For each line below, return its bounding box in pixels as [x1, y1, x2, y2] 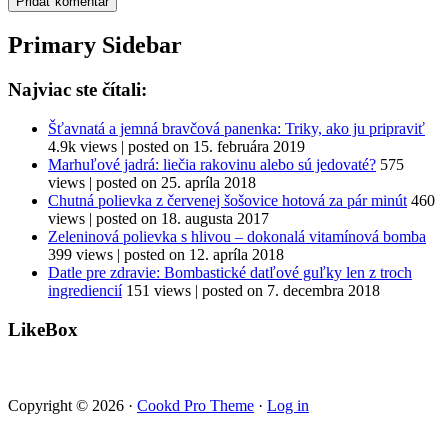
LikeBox [8, 318, 78, 340]
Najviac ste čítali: [8, 79, 147, 101]
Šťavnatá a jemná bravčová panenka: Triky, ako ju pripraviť [48, 119, 425, 137]
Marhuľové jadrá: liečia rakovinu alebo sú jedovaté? [48, 155, 376, 173]
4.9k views [48, 137, 117, 155]
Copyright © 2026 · [8, 397, 137, 415]
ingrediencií [48, 281, 122, 299]
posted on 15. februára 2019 [128, 137, 305, 155]
